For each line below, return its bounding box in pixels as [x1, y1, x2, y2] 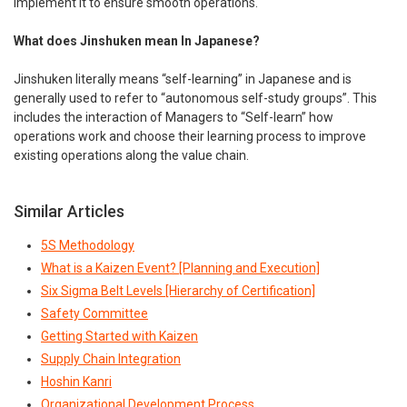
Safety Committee [41, 305, 148, 321]
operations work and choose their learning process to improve [14, 128, 366, 144]
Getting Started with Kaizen [41, 328, 198, 343]
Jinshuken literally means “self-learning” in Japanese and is [14, 71, 352, 86]
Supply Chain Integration [41, 351, 181, 366]
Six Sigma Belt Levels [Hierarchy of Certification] [41, 283, 315, 298]
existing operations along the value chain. [14, 147, 252, 163]
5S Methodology [41, 237, 134, 253]
